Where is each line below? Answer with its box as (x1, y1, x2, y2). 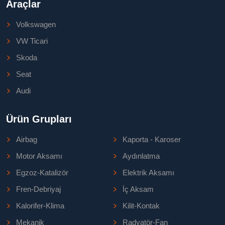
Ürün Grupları (6, 114, 72, 125)
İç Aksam (123, 185, 154, 194)
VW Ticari (16, 37, 48, 46)
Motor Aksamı (16, 152, 62, 161)
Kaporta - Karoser (123, 135, 181, 144)
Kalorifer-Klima (16, 201, 64, 210)
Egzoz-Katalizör (16, 168, 68, 177)
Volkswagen (16, 20, 56, 29)
